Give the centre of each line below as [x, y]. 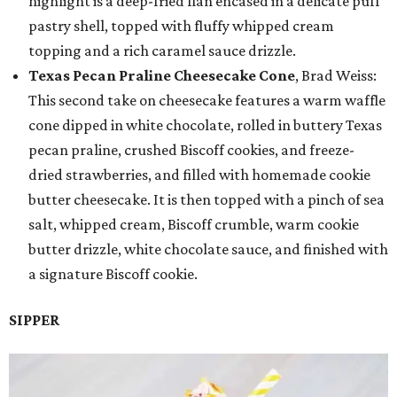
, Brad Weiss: [336, 75]
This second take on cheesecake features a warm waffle [207, 100]
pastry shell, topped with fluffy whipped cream [181, 25]
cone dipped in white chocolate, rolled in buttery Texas [205, 125]
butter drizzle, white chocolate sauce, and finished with [208, 249]
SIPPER [34, 319]
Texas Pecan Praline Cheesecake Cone [162, 75]
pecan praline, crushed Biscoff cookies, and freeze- [191, 149]
